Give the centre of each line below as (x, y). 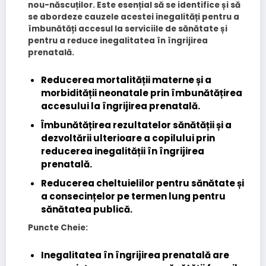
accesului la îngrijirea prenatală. (121, 106)
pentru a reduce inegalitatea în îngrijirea (118, 40)
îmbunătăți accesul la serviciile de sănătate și (127, 28)
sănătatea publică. (87, 210)
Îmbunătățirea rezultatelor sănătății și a (137, 125)
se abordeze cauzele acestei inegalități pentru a (133, 17)
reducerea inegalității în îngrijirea (123, 151)
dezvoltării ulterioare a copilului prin (128, 138)
